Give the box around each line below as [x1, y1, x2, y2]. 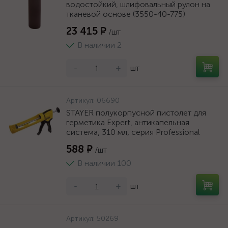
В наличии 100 [77, 158, 131, 168]
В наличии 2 [77, 40, 122, 50]
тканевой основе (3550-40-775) [66, 9, 185, 19]
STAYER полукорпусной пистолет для [66, 108, 206, 118]
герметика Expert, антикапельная [66, 118, 189, 127]
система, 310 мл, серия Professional [66, 127, 200, 137]
